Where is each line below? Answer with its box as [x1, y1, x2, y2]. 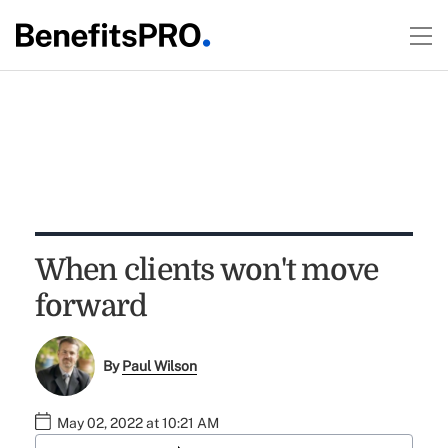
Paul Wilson [122, 358, 198, 375]
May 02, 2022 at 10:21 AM [56, 415, 219, 432]
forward [34, 289, 148, 323]
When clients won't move [34, 253, 379, 287]
